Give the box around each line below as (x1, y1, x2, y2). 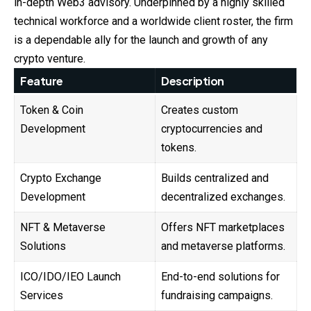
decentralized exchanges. (161, 190, 285, 204)
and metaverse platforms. (161, 239, 285, 253)
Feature (20, 74, 63, 89)
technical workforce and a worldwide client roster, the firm (14, 15, 293, 28)
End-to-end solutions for (161, 270, 280, 284)
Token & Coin (20, 103, 83, 117)
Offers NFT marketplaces (161, 221, 285, 235)
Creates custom (161, 103, 238, 117)
